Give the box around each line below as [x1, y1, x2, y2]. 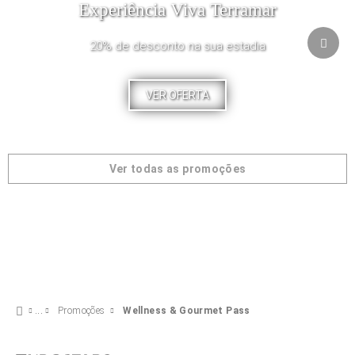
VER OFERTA [145, 89, 209, 101]
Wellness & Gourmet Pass [123, 305, 250, 316]
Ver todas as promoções [109, 162, 246, 175]
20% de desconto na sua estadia [89, 39, 265, 53]
